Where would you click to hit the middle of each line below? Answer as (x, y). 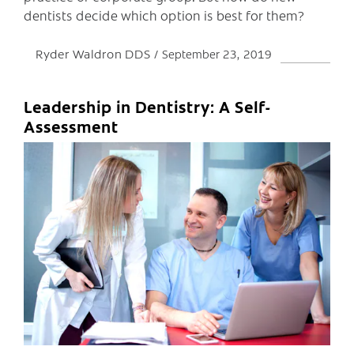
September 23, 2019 (217, 54)
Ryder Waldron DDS (95, 54)
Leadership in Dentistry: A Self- (147, 107)
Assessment (71, 126)
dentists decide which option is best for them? (164, 15)
